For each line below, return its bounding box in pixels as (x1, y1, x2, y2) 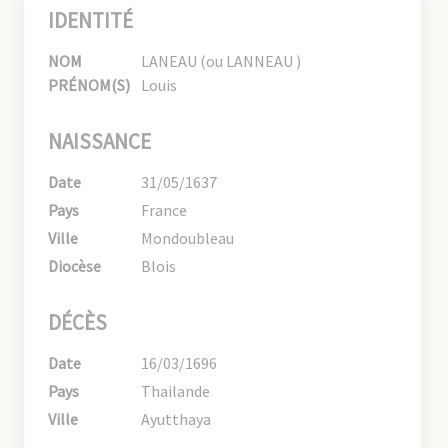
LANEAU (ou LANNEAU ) (141, 50, 302, 71)
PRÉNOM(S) (48, 74, 130, 95)
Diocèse (48, 255, 101, 276)
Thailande (141, 380, 211, 401)
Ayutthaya (141, 408, 212, 429)
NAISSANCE (48, 127, 151, 155)
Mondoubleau (141, 227, 235, 248)
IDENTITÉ (48, 6, 133, 34)
